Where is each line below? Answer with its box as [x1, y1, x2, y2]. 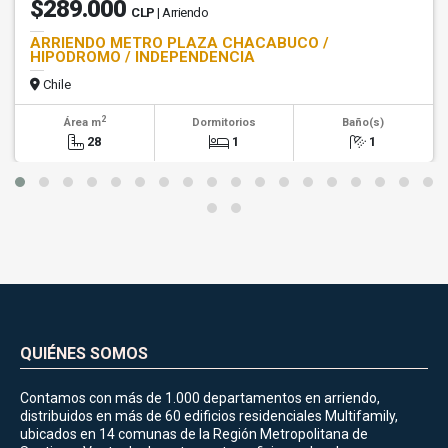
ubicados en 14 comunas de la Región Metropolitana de [20, 426, 368, 443]
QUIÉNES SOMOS [20, 344, 148, 364]
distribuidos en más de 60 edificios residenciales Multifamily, [20, 408, 398, 425]
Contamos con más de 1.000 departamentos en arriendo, [20, 390, 380, 407]
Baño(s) [342, 116, 385, 130]
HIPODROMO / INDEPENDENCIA [30, 48, 255, 67]
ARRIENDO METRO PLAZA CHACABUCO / [30, 34, 329, 53]
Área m [63, 116, 101, 130]
